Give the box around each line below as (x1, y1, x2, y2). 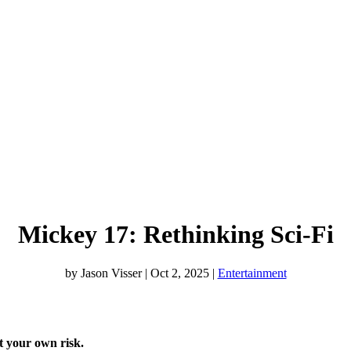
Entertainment (217, 266, 287, 280)
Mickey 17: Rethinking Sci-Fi (17, 220, 334, 249)
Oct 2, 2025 (150, 266, 209, 280)
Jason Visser (80, 266, 142, 280)
